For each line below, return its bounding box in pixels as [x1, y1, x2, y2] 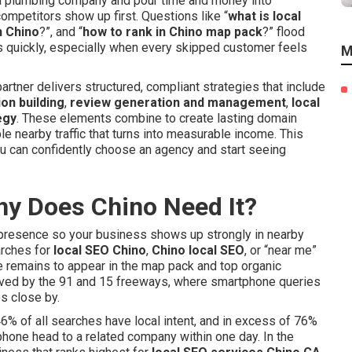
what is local [228, 9, 301, 24]
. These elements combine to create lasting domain [16, 111, 297, 126]
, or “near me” [244, 243, 317, 258]
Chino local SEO [152, 243, 244, 258]
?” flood [262, 24, 305, 39]
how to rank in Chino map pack [82, 24, 262, 39]
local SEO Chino [53, 243, 146, 258]
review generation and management [70, 95, 286, 110]
